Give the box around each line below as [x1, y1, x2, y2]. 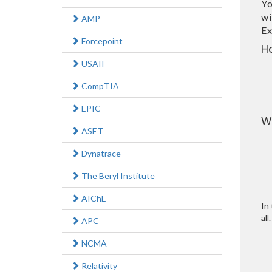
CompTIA [80, 81, 119, 92]
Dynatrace [80, 148, 121, 159]
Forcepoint [80, 36, 123, 47]
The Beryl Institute [80, 171, 155, 182]
